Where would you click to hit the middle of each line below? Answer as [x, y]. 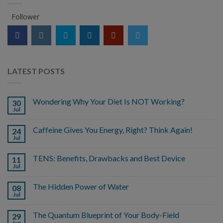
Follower [25, 17]
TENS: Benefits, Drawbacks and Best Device [109, 158]
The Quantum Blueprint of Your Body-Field [106, 215]
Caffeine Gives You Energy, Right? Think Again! [113, 130]
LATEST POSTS [36, 71]
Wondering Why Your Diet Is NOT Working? [109, 102]
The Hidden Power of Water [81, 187]
